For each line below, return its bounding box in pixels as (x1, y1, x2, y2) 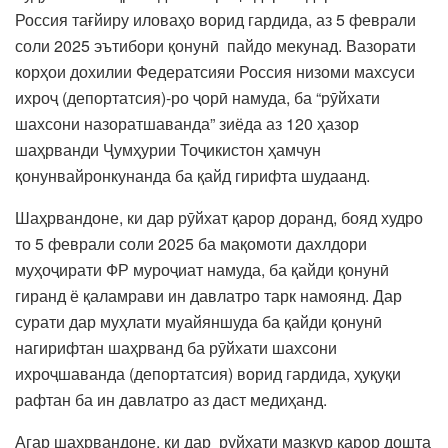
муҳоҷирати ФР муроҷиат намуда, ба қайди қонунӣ (15, 257, 389, 281)
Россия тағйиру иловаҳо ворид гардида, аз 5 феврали (15, 7, 416, 31)
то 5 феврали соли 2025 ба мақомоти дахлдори (15, 231, 367, 255)
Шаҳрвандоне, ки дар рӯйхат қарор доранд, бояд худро (15, 205, 423, 229)
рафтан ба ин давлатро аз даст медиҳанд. (15, 387, 327, 411)
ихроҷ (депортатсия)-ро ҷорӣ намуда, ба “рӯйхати (15, 85, 380, 109)
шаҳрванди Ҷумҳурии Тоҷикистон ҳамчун (15, 137, 321, 161)
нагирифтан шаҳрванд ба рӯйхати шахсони (15, 335, 337, 359)
